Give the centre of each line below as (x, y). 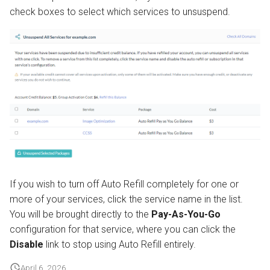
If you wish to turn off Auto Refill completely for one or (124, 184)
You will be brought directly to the (80, 215)
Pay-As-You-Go (186, 215)
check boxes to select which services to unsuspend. (120, 11)
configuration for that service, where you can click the (123, 230)
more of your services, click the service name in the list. (126, 199)
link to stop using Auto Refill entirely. (120, 245)
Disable (27, 245)
